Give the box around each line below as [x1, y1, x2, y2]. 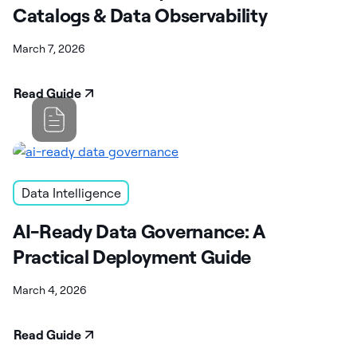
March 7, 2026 [13, 41, 85, 56]
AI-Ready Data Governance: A [13, 218, 265, 243]
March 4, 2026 [13, 282, 87, 297]
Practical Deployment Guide [13, 244, 252, 269]
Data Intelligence [21, 184, 121, 201]
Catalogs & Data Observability [13, 2, 268, 27]
